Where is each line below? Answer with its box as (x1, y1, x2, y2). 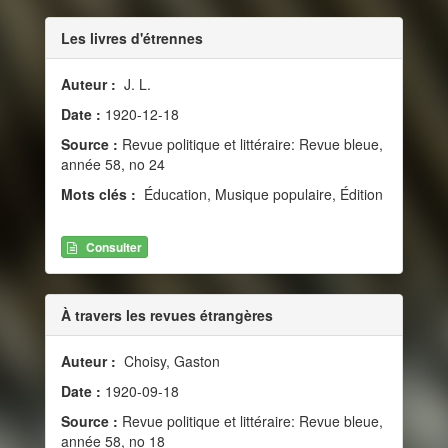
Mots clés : (61, 184, 140, 205)
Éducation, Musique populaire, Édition (140, 184, 383, 205)
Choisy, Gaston (120, 350, 220, 371)
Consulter (86, 237, 142, 256)
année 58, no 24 (61, 154, 165, 175)
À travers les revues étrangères (61, 304, 273, 325)
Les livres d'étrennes (61, 28, 203, 49)
